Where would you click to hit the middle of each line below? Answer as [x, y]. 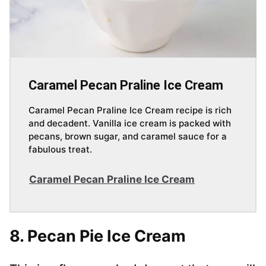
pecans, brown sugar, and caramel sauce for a [128, 137]
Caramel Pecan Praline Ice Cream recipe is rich [130, 110]
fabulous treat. [60, 150]
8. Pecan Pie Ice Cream [98, 236]
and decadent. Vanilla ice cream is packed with [130, 123]
